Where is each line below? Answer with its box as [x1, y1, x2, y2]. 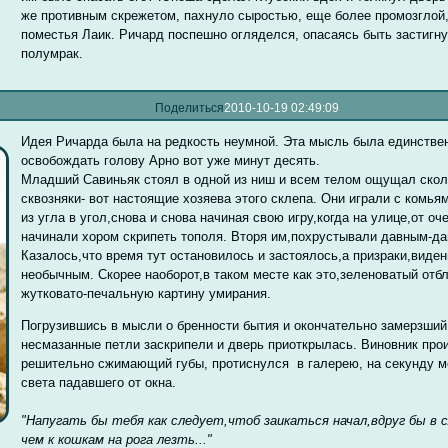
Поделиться [155, 101, 225, 114]
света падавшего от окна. [21, 375, 177, 390]
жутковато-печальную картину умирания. [21, 286, 272, 302]
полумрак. [21, 46, 84, 62]
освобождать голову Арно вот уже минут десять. [21, 153, 321, 169]
